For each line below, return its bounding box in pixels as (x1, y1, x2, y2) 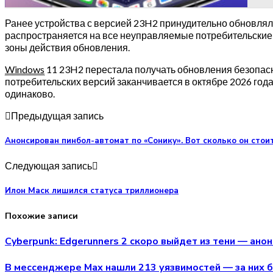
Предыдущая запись (11, 109, 104, 121)
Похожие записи (5, 210, 78, 222)
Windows (5, 63, 44, 75)
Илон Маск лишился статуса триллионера (5, 185, 179, 197)
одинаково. (5, 87, 55, 99)
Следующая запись (5, 160, 92, 172)
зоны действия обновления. (5, 41, 130, 53)
